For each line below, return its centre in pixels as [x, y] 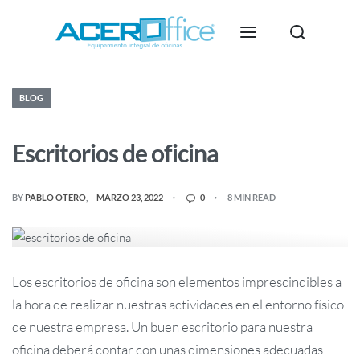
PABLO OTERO [55, 198]
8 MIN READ [251, 198]
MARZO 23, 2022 [130, 198]
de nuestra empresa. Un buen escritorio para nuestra [162, 326]
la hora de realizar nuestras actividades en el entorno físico [178, 304]
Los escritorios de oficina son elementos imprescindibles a [177, 281]
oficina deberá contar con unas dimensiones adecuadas [168, 349]
